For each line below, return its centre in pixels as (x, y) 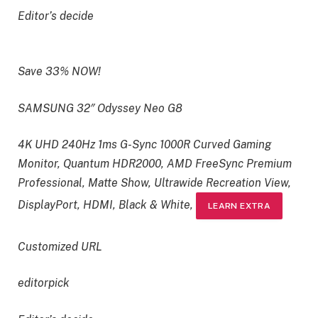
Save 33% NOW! (59, 72)
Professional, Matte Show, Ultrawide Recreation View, (154, 183)
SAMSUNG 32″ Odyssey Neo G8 (100, 108)
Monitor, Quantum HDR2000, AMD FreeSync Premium (155, 164)
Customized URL (60, 246)
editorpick (44, 283)
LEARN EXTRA (239, 206)
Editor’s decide (56, 16)
